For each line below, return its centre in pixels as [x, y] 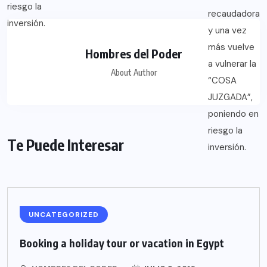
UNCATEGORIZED [64, 214]
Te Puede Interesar [66, 145]
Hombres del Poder [133, 53]
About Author [133, 72]
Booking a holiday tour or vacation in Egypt [122, 243]
